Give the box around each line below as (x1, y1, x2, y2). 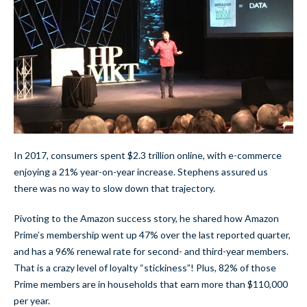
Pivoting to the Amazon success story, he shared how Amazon (14, 212, 279, 225)
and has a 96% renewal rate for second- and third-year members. (14, 245, 288, 258)
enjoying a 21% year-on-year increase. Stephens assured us (14, 166, 268, 178)
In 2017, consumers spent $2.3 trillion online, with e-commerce (14, 149, 282, 162)
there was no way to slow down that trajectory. (14, 182, 215, 195)
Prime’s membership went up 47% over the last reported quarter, (14, 229, 291, 241)
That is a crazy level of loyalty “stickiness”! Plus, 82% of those (14, 262, 276, 274)
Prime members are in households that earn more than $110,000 (14, 278, 288, 291)
